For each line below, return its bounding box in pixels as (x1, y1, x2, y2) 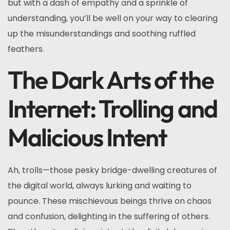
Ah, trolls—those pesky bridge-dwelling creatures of (8, 164, 217, 176)
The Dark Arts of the (8, 64, 214, 95)
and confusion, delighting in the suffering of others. (8, 210, 210, 222)
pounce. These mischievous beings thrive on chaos (8, 195, 212, 207)
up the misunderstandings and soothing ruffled (8, 28, 196, 40)
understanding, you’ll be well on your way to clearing (8, 12, 218, 24)
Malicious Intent (8, 122, 167, 152)
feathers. (8, 43, 44, 55)
